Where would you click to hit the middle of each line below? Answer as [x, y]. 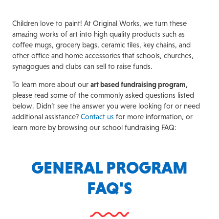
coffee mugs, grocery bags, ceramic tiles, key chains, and [101, 45]
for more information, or [153, 117]
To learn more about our [51, 84]
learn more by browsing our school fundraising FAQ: [94, 127]
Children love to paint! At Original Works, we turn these [99, 23]
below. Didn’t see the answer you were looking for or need [106, 106]
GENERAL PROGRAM [109, 168]
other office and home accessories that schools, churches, [103, 55]
